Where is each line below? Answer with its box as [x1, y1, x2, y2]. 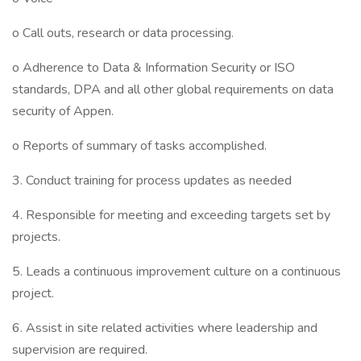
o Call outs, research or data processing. [12, 24, 234, 42]
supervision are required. [12, 341, 147, 359]
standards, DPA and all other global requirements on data [12, 81, 334, 98]
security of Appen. [12, 102, 114, 120]
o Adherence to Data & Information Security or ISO [12, 59, 295, 77]
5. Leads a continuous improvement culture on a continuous [12, 263, 341, 280]
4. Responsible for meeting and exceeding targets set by [12, 206, 330, 224]
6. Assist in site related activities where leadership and [12, 319, 317, 337]
